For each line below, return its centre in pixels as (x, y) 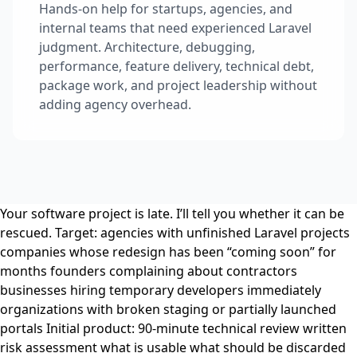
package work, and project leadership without (178, 85)
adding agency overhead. (115, 104)
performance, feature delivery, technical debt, (177, 66)
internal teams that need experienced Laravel (175, 28)
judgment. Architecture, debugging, (147, 47)
